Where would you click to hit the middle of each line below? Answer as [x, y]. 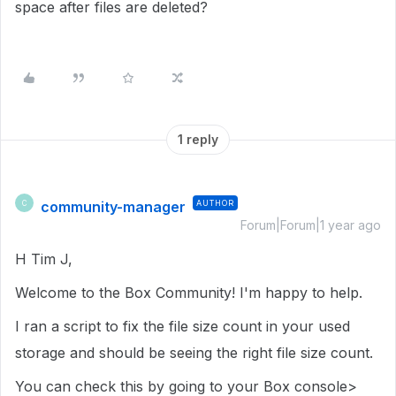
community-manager [113, 207]
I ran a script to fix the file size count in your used [183, 326]
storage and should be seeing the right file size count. [194, 353]
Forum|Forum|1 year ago [311, 225]
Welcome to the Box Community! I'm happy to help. [189, 293]
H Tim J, [44, 259]
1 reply [198, 139]
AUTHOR [215, 203]
